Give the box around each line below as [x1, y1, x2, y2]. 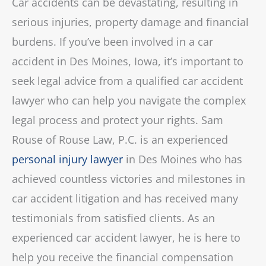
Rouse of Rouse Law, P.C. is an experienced [12, 132, 228, 147]
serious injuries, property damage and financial [12, 15, 249, 29]
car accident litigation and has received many [12, 191, 238, 205]
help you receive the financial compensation [12, 250, 233, 264]
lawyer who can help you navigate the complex [12, 93, 246, 107]
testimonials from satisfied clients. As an [12, 211, 215, 225]
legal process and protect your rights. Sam [12, 113, 223, 127]
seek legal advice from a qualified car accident [12, 74, 243, 88]
